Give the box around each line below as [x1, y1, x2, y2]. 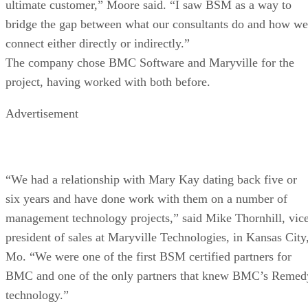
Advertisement [5, 106, 78, 120]
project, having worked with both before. [5, 74, 210, 89]
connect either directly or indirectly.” [5, 36, 190, 50]
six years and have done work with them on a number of [5, 191, 287, 206]
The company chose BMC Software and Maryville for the [5, 55, 294, 69]
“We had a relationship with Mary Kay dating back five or [5, 172, 297, 186]
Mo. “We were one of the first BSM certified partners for [5, 249, 291, 263]
